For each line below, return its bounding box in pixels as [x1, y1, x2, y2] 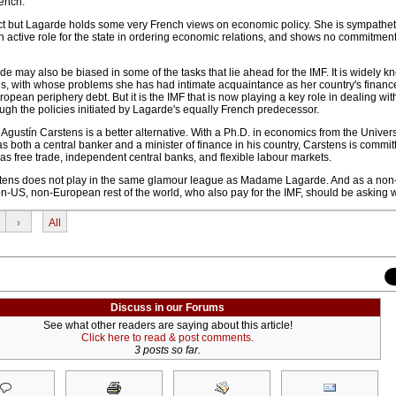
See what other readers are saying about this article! [42, 319, 293, 332]
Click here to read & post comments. [81, 331, 254, 345]
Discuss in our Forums [110, 301, 225, 315]
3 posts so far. [134, 344, 201, 357]
